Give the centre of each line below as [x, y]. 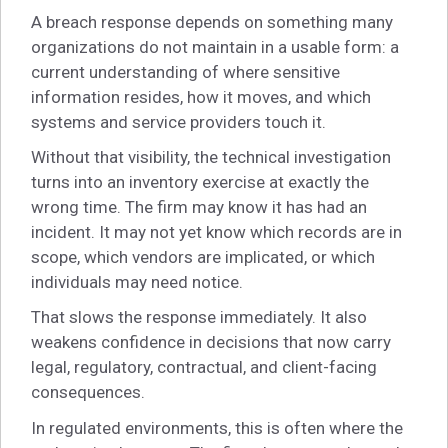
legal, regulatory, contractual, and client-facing [204, 367]
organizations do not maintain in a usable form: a [215, 47]
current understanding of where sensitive [185, 72]
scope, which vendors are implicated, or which [203, 257]
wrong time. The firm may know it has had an [199, 207]
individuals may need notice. [137, 282]
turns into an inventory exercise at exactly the [200, 182]
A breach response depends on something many [212, 22]
